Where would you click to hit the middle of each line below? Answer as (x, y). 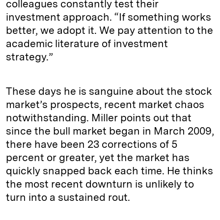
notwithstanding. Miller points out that (99, 118)
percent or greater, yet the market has (98, 158)
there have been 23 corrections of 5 (92, 144)
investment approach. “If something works (109, 17)
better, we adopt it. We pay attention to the (110, 30)
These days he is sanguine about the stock (109, 91)
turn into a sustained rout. (69, 197)
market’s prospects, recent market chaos (105, 105)
